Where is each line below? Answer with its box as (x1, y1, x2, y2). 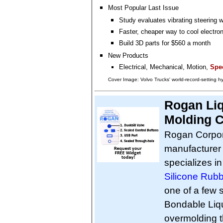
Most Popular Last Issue (108, 4, 179, 11)
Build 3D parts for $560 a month (119, 39, 211, 47)
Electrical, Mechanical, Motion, (119, 63, 210, 71)
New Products (108, 52, 148, 59)
